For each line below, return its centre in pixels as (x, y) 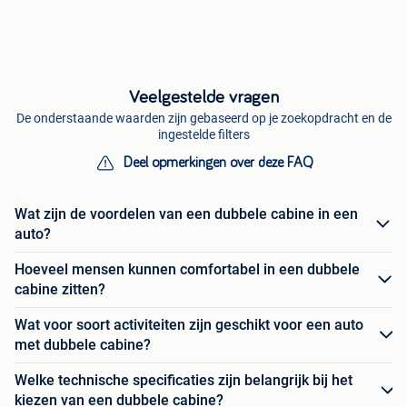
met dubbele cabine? (83, 345)
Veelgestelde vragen (203, 98)
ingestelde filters (203, 135)
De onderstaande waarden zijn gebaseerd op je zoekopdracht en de (203, 119)
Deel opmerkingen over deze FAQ (218, 163)
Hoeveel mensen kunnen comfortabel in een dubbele (187, 270)
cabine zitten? (60, 290)
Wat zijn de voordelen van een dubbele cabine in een (186, 214)
